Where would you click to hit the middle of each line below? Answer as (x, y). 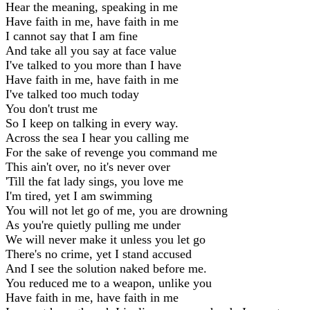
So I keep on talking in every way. (92, 123)
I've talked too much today (72, 94)
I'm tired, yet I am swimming (79, 195)
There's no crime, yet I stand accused (99, 254)
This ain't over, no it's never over (88, 166)
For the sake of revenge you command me (111, 152)
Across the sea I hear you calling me (97, 137)
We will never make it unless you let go (106, 239)
